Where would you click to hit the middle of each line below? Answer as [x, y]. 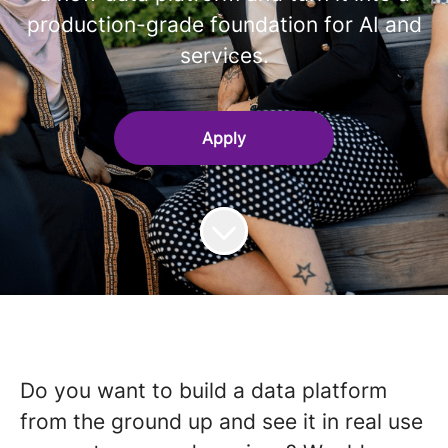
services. [224, 55]
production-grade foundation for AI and [224, 24]
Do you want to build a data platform [203, 390]
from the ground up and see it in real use [221, 421]
